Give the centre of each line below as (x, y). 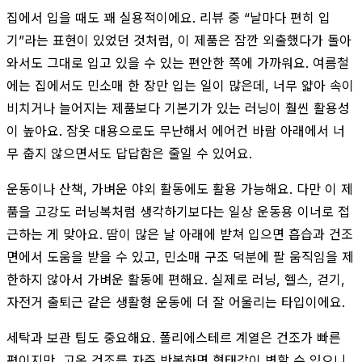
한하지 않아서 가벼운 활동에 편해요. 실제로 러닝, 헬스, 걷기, (176, 279)
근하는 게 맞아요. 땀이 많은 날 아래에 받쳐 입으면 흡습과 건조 (180, 234)
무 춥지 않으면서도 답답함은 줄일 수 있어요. (129, 153)
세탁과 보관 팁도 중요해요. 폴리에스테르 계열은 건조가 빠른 (174, 337)
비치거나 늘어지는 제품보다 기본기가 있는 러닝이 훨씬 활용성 (178, 108)
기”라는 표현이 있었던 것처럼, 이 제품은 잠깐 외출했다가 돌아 (179, 40)
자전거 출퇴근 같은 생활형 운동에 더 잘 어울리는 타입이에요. (176, 302)
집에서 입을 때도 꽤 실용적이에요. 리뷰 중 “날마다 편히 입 (168, 17)
